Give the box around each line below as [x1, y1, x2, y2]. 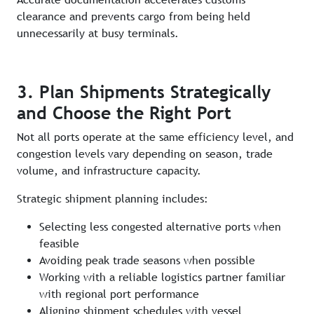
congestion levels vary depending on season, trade [17, 147, 273, 161]
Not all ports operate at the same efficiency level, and [17, 130, 294, 144]
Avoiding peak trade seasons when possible [39, 254, 255, 268]
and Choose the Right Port [17, 102, 231, 124]
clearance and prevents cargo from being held [17, 10, 250, 24]
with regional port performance [39, 287, 199, 301]
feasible [39, 237, 79, 251]
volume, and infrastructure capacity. [17, 164, 201, 178]
